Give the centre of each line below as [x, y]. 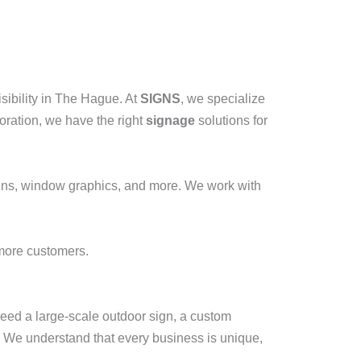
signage [170, 120]
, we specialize [223, 99]
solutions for [231, 120]
